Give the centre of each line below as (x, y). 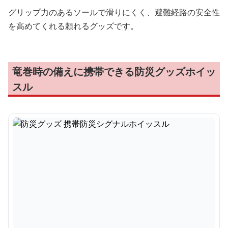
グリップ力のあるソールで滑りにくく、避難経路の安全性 (114, 12)
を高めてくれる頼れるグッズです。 (73, 26)
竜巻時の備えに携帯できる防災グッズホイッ (114, 72)
